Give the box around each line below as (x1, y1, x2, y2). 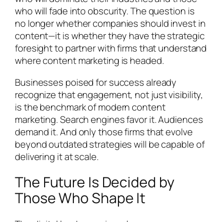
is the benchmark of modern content (15, 100, 166, 113)
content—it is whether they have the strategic (15, 29, 205, 43)
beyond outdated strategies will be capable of (15, 137, 205, 151)
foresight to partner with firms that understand (15, 42, 207, 55)
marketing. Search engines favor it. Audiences (15, 112, 203, 126)
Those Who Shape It (15, 188, 146, 208)
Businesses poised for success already (15, 75, 177, 89)
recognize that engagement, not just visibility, (15, 88, 204, 101)
